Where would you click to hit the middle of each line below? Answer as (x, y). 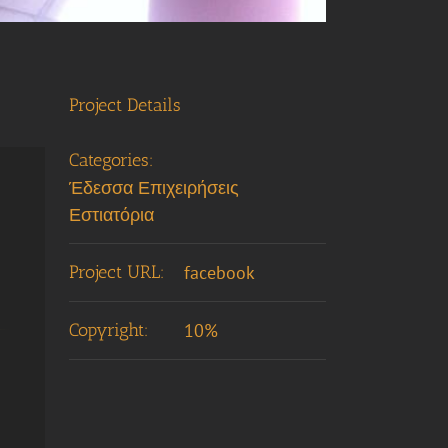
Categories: (111, 159)
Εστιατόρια (111, 214)
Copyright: (108, 329)
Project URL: (116, 271)
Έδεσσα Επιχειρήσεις (153, 187)
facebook (219, 272)
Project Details (124, 104)
